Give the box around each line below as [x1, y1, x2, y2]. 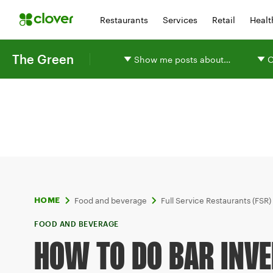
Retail [212, 14, 235, 25]
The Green [12, 52, 74, 66]
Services [163, 14, 197, 25]
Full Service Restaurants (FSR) [160, 196, 271, 205]
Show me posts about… [134, 54, 230, 65]
